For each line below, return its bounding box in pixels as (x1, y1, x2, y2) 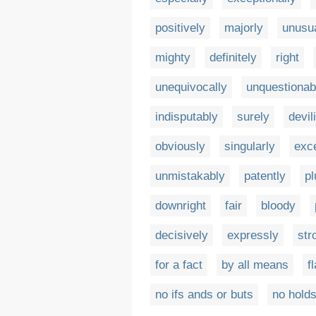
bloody (261, 199, 296, 212)
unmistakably (155, 169, 225, 183)
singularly (224, 140, 275, 153)
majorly (224, 21, 263, 35)
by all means (221, 258, 288, 272)
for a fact (155, 258, 202, 272)
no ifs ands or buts (155, 288, 253, 301)
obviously (155, 140, 205, 153)
